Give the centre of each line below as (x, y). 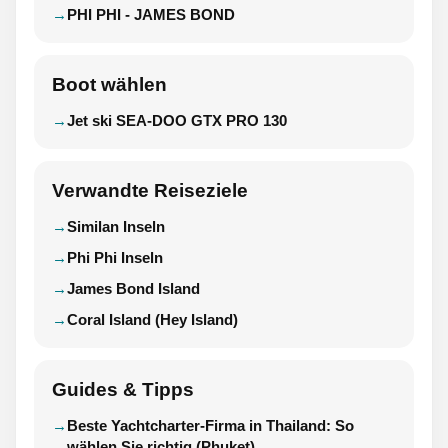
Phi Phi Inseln (115, 258)
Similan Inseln (116, 227)
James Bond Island (133, 289)
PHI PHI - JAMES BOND (151, 15)
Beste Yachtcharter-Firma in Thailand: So (210, 426)
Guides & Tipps (123, 390)
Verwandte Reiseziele (150, 191)
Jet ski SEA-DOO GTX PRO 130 (177, 121)
